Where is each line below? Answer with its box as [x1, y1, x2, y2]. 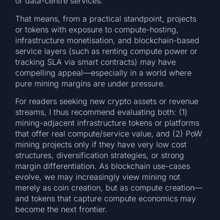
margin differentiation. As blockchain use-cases [15, 161, 191, 171]
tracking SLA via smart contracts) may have [15, 56, 176, 67]
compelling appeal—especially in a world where [15, 67, 192, 78]
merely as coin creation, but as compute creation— [15, 182, 203, 192]
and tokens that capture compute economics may [15, 193, 196, 203]
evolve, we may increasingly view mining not [15, 171, 181, 182]
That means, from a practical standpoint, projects [15, 13, 197, 24]
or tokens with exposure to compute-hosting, [15, 24, 179, 34]
